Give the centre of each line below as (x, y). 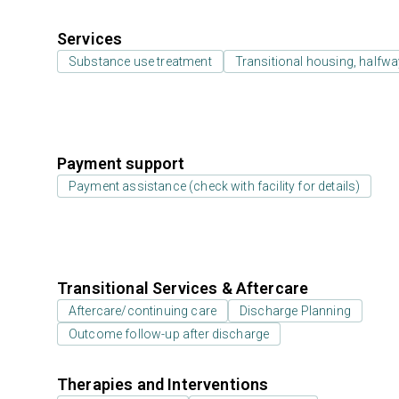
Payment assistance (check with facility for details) (215, 186)
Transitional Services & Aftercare (183, 288)
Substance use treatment (140, 61)
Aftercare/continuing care (142, 311)
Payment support (121, 163)
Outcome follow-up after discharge (169, 334)
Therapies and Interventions (163, 384)
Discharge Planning (295, 311)
